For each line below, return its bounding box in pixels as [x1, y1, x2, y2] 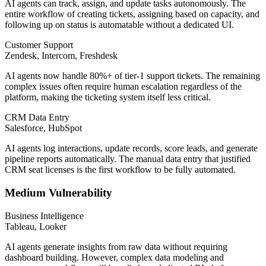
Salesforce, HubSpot [5, 123, 82, 134]
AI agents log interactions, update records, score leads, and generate [5, 143, 258, 154]
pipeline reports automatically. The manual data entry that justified [5, 154, 251, 164]
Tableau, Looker [5, 221, 66, 232]
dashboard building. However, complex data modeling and [5, 252, 224, 262]
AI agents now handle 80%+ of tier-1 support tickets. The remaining [5, 71, 260, 81]
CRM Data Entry [5, 112, 69, 123]
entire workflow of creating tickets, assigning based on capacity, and [5, 9, 259, 20]
